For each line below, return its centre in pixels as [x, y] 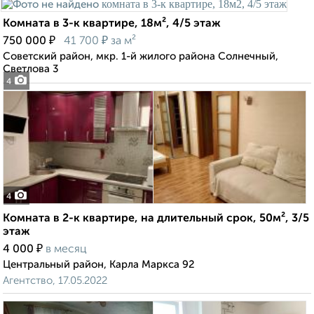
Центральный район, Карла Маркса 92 [99, 265]
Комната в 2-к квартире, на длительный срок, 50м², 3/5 [156, 219]
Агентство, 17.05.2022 [55, 281]
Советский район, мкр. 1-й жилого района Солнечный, [141, 57]
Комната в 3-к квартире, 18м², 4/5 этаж [112, 24]
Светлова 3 [31, 69]
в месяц [66, 250]
